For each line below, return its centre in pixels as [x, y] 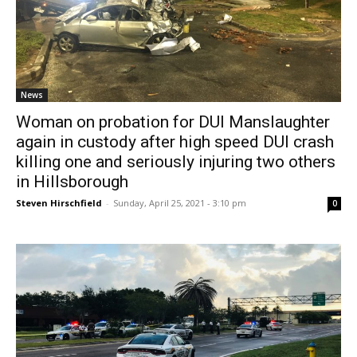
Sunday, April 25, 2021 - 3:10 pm [180, 203]
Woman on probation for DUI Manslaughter [173, 122]
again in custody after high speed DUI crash [175, 142]
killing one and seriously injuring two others [176, 162]
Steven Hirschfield [59, 203]
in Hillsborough [72, 182]
